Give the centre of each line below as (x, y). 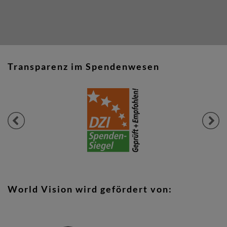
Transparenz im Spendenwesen (84, 67)
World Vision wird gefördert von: (90, 189)
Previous (26, 120)
